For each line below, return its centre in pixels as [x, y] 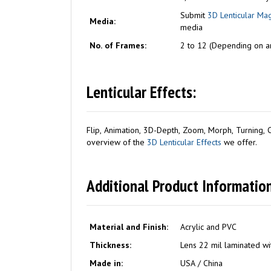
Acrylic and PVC [208, 227]
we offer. [240, 142]
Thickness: [110, 245]
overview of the [117, 142]
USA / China [201, 263]
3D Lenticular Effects [184, 142]
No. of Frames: [118, 45]
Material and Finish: [129, 227]
